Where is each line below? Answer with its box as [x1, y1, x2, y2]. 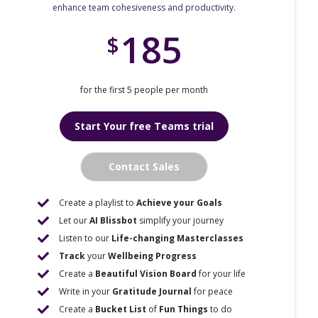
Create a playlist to [59, 197, 137, 209]
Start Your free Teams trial [75, 119, 214, 133]
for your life [197, 268, 246, 280]
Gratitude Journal [112, 285, 192, 297]
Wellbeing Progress [108, 250, 197, 262]
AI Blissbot [89, 214, 138, 226]
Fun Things [159, 303, 209, 315]
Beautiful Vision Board [95, 268, 197, 280]
